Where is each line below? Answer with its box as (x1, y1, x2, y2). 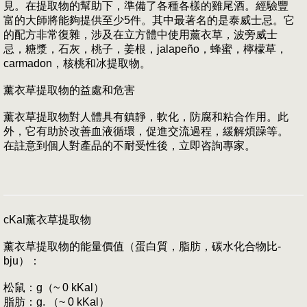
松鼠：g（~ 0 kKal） (3, 282, 104, 294)
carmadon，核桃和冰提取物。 (3, 58, 151, 70)
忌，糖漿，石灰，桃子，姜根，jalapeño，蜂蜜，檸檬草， (3, 43, 287, 56)
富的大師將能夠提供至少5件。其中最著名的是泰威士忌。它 (3, 14, 295, 27)
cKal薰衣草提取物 (3, 214, 91, 226)
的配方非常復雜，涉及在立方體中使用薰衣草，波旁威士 (3, 29, 278, 41)
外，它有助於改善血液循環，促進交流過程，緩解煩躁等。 (3, 125, 288, 138)
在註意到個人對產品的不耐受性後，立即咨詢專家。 (3, 140, 256, 152)
